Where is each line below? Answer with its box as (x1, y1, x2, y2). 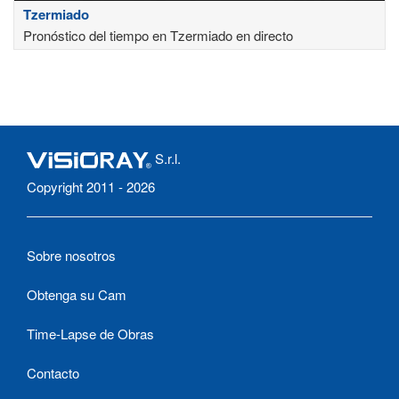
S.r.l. (151, 149, 181, 168)
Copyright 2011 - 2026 (27, 177, 155, 197)
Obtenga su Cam (27, 285, 126, 305)
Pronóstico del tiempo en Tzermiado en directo (23, 26, 293, 45)
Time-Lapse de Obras (27, 324, 154, 344)
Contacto (27, 363, 79, 383)
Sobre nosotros (27, 246, 116, 265)
